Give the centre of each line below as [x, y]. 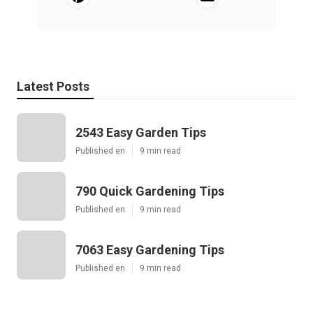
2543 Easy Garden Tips [141, 132]
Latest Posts [53, 86]
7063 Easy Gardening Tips [150, 249]
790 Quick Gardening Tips [150, 191]
